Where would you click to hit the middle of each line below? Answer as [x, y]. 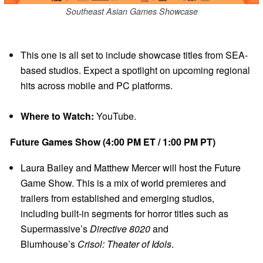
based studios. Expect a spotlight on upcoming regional [135, 70]
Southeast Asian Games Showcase [131, 11]
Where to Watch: [57, 116]
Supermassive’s [55, 229]
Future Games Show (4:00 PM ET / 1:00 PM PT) [113, 142]
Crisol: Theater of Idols [124, 244]
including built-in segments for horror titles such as [124, 214]
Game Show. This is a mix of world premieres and [123, 183]
